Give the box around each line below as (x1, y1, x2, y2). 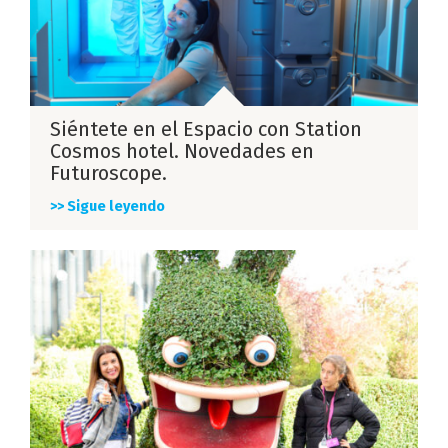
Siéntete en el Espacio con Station (50, 117, 362, 142)
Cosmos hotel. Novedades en (50, 139, 314, 164)
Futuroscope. (50, 161, 167, 186)
